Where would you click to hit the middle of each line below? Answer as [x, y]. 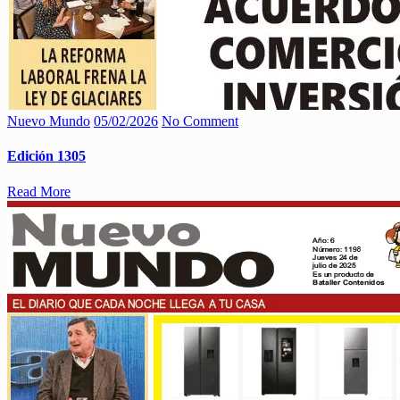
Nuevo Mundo [49, 121]
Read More [39, 191]
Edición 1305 [46, 156]
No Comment [200, 121]
